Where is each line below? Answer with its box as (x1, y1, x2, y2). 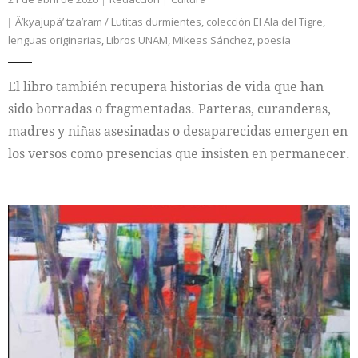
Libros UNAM (106, 33, 168, 48)
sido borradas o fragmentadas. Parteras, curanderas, (8, 100, 331, 118)
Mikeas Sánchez (173, 33, 253, 48)
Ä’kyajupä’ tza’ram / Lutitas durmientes (15, 14, 201, 30)
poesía (257, 33, 291, 48)
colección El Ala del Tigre (206, 14, 323, 30)
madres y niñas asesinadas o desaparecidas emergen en (8, 122, 348, 141)
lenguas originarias (8, 33, 101, 48)
